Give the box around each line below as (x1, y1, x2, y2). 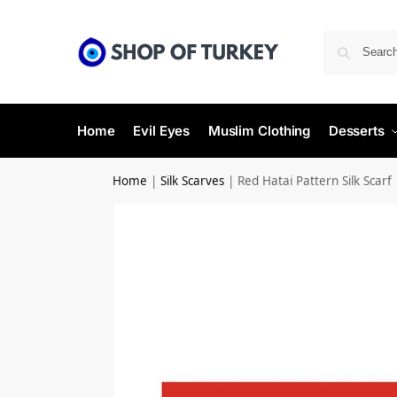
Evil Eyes (133, 122, 191, 139)
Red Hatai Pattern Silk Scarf (237, 173, 393, 189)
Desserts (328, 122, 385, 139)
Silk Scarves (160, 173, 225, 189)
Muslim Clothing (207, 122, 311, 139)
